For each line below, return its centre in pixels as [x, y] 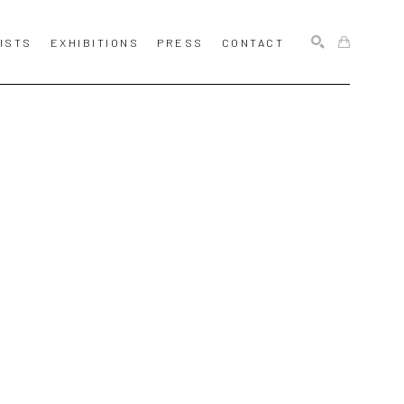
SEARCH [308, 118]
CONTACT [252, 42]
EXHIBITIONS [94, 42]
